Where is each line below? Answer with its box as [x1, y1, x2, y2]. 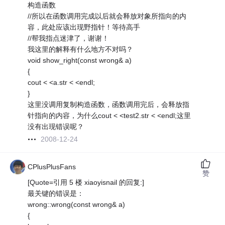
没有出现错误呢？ [28, 123, 84, 131]
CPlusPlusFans [28, 163, 76, 171]
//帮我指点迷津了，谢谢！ [28, 34, 109, 43]
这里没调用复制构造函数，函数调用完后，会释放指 [28, 100, 190, 109]
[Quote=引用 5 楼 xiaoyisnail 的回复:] [28, 178, 145, 187]
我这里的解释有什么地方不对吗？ [28, 45, 134, 54]
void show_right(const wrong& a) [28, 56, 132, 65]
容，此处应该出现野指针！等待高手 [28, 23, 141, 32]
